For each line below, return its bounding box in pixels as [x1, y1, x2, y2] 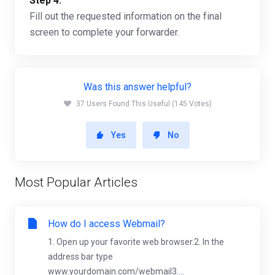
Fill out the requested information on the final [29, 10, 222, 22]
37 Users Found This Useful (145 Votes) [76, 99, 212, 108]
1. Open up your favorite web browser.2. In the [48, 237, 224, 247]
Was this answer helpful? [83, 81, 192, 93]
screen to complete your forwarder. [29, 26, 179, 38]
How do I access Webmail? [48, 218, 165, 230]
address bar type [48, 252, 113, 261]
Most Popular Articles [15, 175, 137, 190]
